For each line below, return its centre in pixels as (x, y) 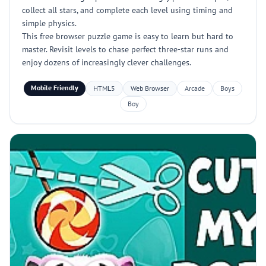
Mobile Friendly (55, 88)
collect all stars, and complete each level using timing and (127, 10)
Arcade (195, 88)
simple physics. (49, 23)
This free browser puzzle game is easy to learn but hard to (128, 36)
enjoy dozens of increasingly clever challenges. (107, 62)
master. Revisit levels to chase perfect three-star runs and (125, 49)
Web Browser (150, 88)
